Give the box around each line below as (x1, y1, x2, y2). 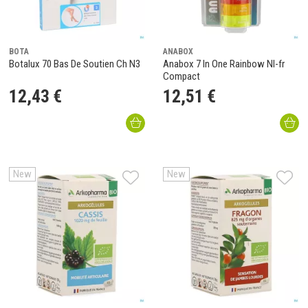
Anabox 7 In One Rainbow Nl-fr (163, 58, 285, 71)
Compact (163, 70, 200, 83)
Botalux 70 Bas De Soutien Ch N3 (9, 58, 140, 71)
